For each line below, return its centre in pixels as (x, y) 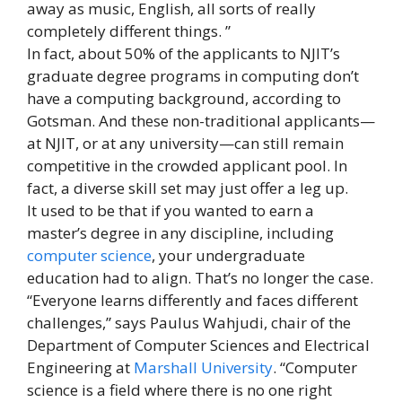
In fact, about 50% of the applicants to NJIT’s (184, 53)
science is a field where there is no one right (179, 389)
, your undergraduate (228, 255)
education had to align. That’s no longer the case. (200, 277)
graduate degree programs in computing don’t (193, 75)
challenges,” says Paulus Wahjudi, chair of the (189, 322)
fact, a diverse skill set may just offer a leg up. (189, 188)
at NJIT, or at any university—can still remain (185, 143)
